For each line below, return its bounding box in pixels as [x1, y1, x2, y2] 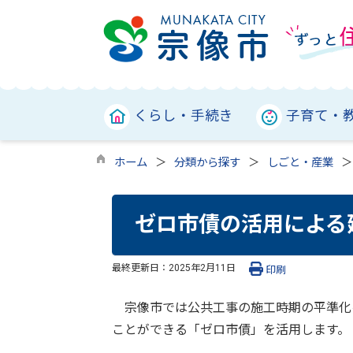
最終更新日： [112, 262, 169, 273]
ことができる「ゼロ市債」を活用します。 [112, 321, 350, 337]
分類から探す [174, 156, 240, 169]
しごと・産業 [267, 156, 333, 169]
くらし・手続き [134, 108, 233, 124]
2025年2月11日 [169, 262, 236, 273]
